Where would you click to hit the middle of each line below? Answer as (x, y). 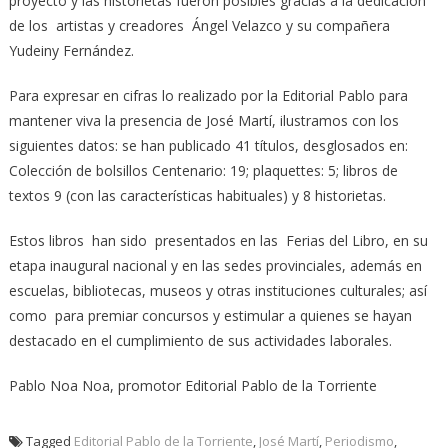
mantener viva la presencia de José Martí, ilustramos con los (203, 120)
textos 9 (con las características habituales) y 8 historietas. (197, 195)
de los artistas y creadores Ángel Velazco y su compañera (199, 25)
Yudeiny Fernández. (71, 50)
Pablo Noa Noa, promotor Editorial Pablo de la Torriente (192, 385)
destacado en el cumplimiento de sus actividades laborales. (200, 340)
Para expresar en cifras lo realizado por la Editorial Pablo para (208, 95)
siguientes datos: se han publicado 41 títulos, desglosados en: (208, 145)
